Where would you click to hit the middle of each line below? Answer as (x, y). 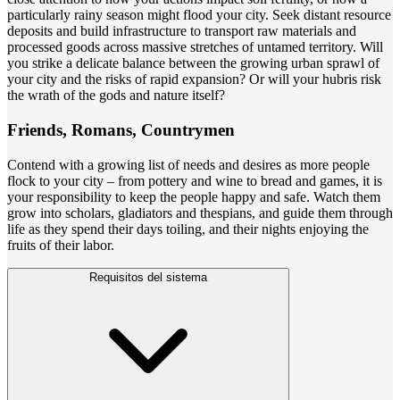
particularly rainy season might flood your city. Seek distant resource (199, 15)
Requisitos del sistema (148, 277)
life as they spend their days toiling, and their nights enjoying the (188, 229)
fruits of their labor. (61, 245)
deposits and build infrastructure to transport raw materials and (182, 31)
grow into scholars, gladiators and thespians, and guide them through (200, 212)
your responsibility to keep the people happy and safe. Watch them (194, 196)
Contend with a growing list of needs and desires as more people (188, 164)
